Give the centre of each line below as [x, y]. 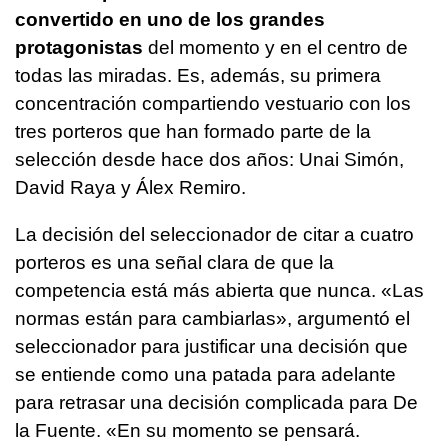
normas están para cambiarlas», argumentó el [212, 319]
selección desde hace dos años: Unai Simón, [209, 160]
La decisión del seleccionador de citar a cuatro [214, 235]
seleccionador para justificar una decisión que [211, 347]
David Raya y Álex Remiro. [130, 188]
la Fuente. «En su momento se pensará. [187, 431]
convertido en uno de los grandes [170, 20]
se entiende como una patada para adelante [205, 375]
